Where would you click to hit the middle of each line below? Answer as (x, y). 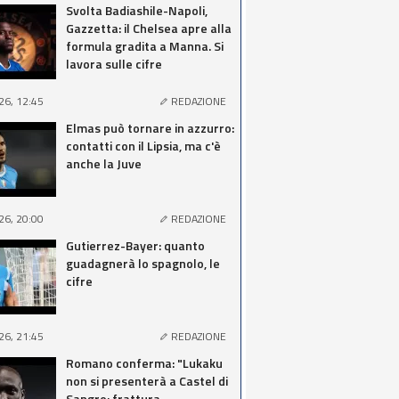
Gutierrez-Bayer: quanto (135, 245)
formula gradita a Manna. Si (145, 46)
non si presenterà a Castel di (147, 381)
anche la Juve (104, 163)
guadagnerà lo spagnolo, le (143, 263)
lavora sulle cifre (114, 64)
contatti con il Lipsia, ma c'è (143, 146)
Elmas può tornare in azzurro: (150, 128)
